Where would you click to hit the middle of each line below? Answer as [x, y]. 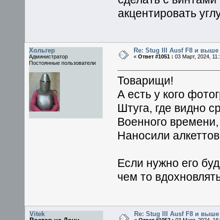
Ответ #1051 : [155, 57]
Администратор [49, 57]
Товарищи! [146, 81]
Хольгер [42, 51]
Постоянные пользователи [63, 63]
